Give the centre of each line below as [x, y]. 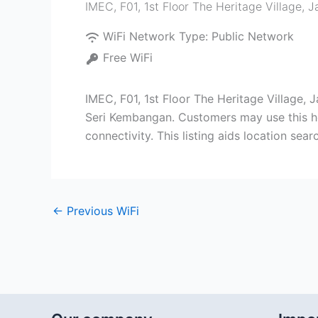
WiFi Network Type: [157, 36]
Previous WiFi [101, 211]
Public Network [253, 36]
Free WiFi [128, 57]
